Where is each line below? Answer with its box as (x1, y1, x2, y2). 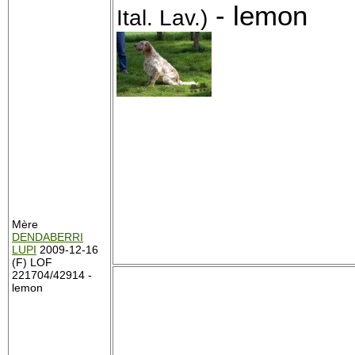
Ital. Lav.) (116, 6, 208, 30)
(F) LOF (12, 256, 52, 269)
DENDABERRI (12, 231, 83, 243)
